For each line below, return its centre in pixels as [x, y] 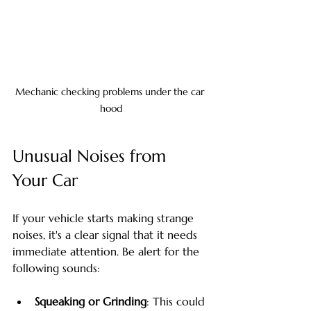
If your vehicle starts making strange [105, 218]
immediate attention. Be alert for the [108, 251]
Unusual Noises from [92, 156]
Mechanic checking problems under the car [111, 91]
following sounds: [56, 268]
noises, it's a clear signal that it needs [107, 234]
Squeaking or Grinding [91, 301]
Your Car [45, 180]
